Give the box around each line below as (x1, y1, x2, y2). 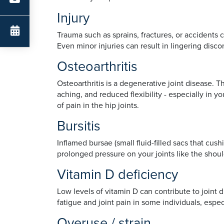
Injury (57, 10, 93, 26)
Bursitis (57, 118, 100, 134)
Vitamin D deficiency (57, 166, 181, 183)
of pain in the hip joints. (57, 100, 139, 110)
